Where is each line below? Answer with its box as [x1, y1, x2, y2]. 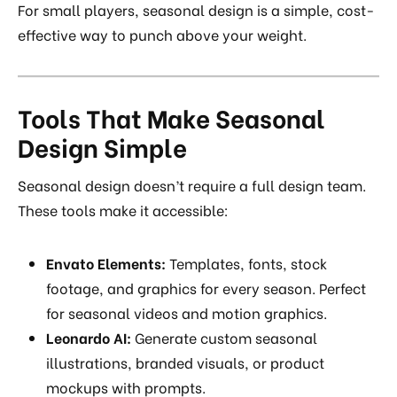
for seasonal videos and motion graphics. [46, 302, 327, 323]
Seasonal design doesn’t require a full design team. [18, 175, 366, 196]
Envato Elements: [46, 253, 166, 274]
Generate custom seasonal [131, 327, 317, 348]
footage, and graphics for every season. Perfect [46, 277, 366, 299]
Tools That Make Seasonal [18, 98, 325, 135]
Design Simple [18, 128, 187, 164]
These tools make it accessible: [18, 199, 229, 221]
